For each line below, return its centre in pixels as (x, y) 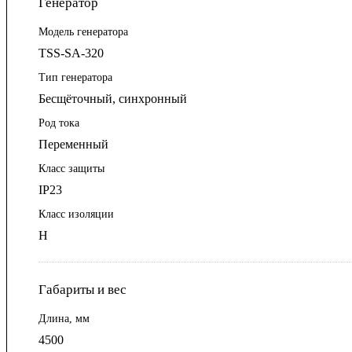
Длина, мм (64, 319)
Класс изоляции (76, 214)
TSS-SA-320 (71, 53)
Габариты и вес (82, 290)
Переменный (73, 145)
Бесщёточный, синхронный (113, 99)
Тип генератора (75, 78)
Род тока (59, 123)
